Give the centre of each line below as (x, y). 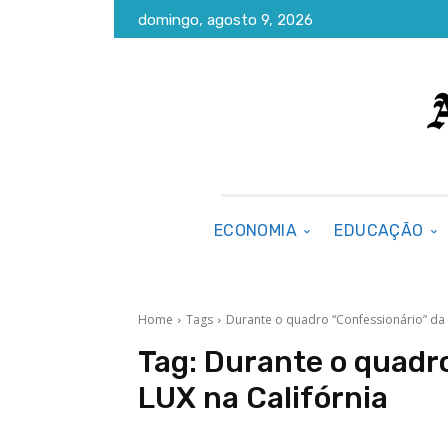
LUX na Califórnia (263, 398)
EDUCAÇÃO (379, 230)
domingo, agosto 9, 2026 (225, 20)
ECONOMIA (255, 230)
